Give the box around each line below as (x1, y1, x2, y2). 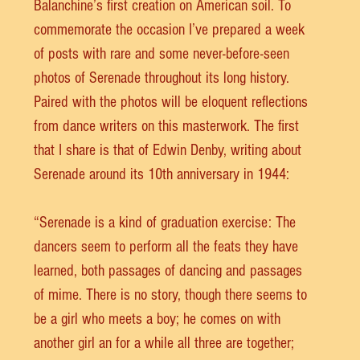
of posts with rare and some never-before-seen (34, 45, 293, 63)
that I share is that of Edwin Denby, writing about (34, 141, 305, 159)
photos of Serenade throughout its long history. (34, 69, 293, 87)
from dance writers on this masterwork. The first (34, 117, 303, 135)
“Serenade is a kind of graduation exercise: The (34, 214, 300, 231)
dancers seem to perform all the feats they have (34, 238, 302, 256)
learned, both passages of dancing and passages (34, 262, 306, 280)
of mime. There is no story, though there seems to (34, 286, 311, 304)
